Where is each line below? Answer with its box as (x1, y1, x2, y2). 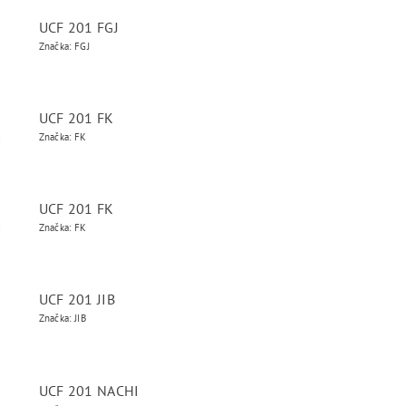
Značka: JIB (38, 312, 87, 324)
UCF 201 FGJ (38, 18, 120, 36)
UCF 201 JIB (38, 290, 116, 308)
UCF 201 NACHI (38, 382, 140, 400)
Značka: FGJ (38, 40, 91, 53)
